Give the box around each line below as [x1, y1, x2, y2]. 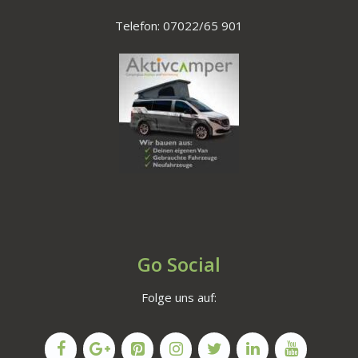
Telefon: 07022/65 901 [115, 17, 243, 34]
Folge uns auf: [141, 288, 217, 305]
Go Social [137, 250, 221, 277]
